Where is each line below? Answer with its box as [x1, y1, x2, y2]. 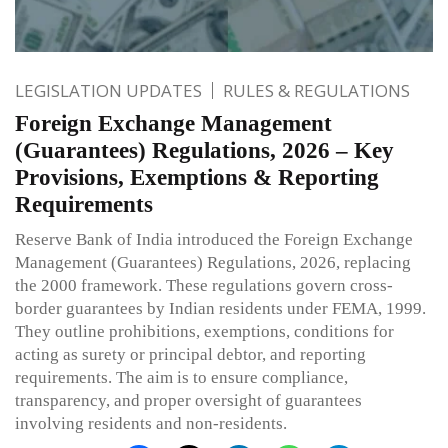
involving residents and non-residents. [15, 413, 287, 433]
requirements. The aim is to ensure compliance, [15, 367, 348, 387]
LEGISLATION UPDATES [15, 78, 202, 102]
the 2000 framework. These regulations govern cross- [15, 275, 393, 295]
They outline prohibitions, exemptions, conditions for [15, 321, 394, 341]
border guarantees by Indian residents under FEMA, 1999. [15, 298, 426, 318]
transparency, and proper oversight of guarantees [15, 390, 362, 410]
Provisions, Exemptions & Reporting [15, 164, 379, 190]
